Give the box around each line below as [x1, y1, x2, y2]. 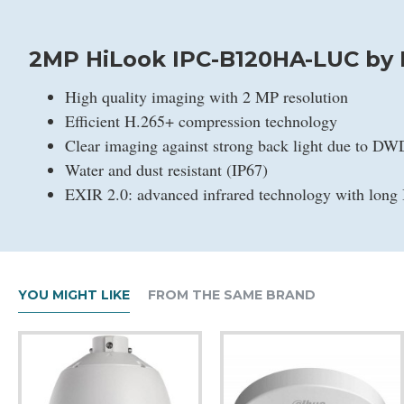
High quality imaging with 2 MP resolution [65, 86, 348, 107]
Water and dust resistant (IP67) [65, 159, 268, 180]
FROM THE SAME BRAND [148, 287, 316, 303]
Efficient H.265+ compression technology [65, 110, 337, 132]
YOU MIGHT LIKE [18, 287, 130, 303]
